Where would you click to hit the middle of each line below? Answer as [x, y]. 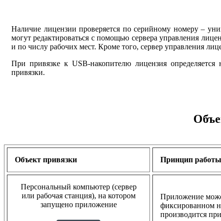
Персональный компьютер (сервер [78, 186]
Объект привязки [46, 159]
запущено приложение [78, 204]
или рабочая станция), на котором [78, 195]
